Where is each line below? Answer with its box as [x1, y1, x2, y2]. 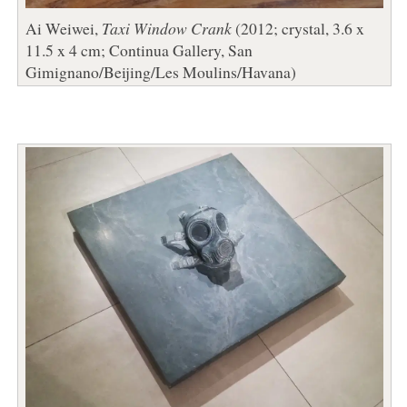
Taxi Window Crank [101, 16, 232, 39]
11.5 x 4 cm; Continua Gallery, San [25, 38, 253, 61]
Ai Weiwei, [25, 16, 102, 39]
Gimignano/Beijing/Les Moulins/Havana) [25, 60, 296, 83]
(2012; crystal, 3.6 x [231, 16, 364, 39]
